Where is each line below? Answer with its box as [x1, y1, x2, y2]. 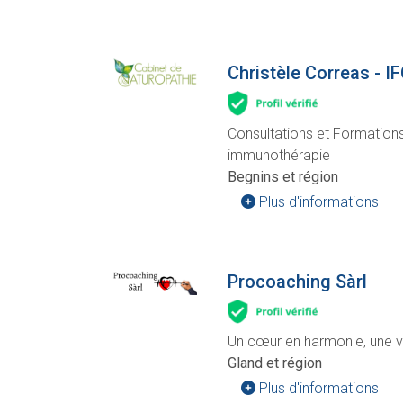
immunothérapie [228, 146, 330, 164]
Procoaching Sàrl [228, 270, 367, 292]
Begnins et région [228, 167, 338, 185]
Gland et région [228, 354, 322, 372]
